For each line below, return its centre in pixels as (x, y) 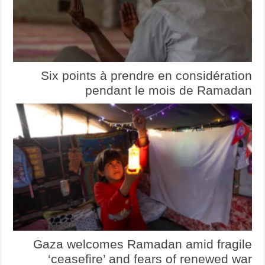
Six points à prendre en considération (147, 76)
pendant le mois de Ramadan (169, 91)
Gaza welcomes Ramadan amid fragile (143, 244)
